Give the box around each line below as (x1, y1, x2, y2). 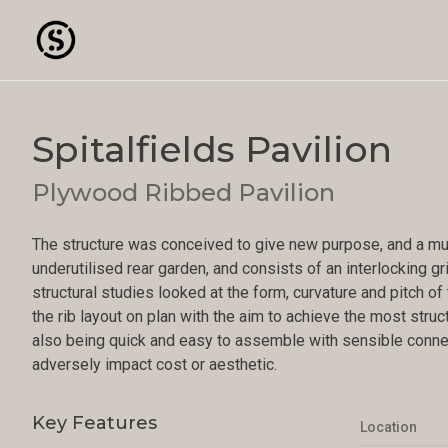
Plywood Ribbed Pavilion (32, 178, 335, 207)
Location (359, 419, 417, 435)
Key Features (32, 412, 157, 434)
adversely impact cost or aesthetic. (32, 355, 277, 374)
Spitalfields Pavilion (32, 127, 392, 171)
